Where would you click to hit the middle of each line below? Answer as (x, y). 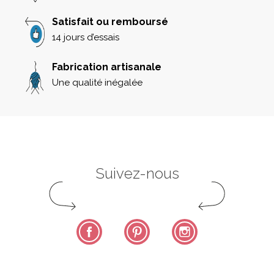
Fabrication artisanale (107, 67)
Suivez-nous (137, 173)
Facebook (125, 224)
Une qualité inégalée (97, 82)
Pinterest (170, 224)
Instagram (220, 224)
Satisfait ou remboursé (110, 21)
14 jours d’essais (86, 37)
